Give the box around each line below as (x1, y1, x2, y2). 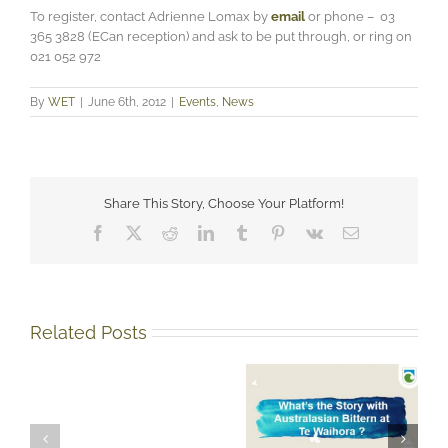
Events (179, 94, 216, 109)
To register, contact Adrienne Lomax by (30, 8, 271, 24)
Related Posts (30, 321, 147, 343)
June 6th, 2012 (88, 94, 166, 109)
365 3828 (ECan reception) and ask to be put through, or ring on (30, 28, 412, 44)
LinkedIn (212, 224, 271, 241)
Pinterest (284, 224, 339, 241)
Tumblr (248, 224, 295, 241)
